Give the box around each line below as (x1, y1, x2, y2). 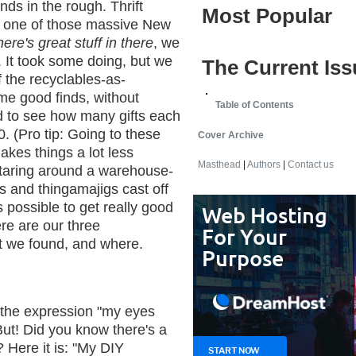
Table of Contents (215, 99, 294, 111)
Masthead (198, 159, 241, 171)
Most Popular (202, 4, 332, 28)
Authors (247, 159, 281, 171)
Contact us (288, 159, 334, 171)
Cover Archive (198, 129, 264, 141)
